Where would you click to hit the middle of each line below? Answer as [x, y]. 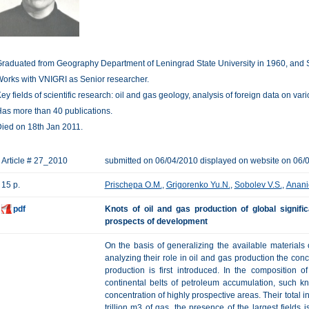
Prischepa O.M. [133, 185]
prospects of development [156, 221]
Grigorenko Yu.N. [198, 185]
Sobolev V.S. [258, 185]
